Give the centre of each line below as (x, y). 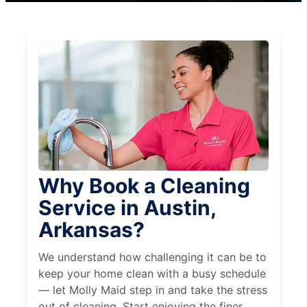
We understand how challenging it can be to (152, 257)
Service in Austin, (127, 208)
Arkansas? (91, 230)
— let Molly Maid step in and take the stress (153, 290)
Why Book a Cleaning (144, 186)
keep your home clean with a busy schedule (152, 274)
